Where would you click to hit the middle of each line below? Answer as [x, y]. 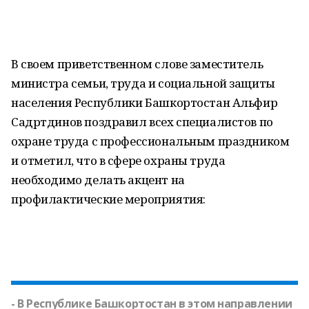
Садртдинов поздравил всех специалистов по [142, 122]
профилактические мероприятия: [108, 199]
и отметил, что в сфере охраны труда [118, 160]
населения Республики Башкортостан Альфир [144, 102]
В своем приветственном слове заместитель [137, 64]
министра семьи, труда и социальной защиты [143, 83]
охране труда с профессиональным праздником [150, 141]
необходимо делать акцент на [98, 180]
